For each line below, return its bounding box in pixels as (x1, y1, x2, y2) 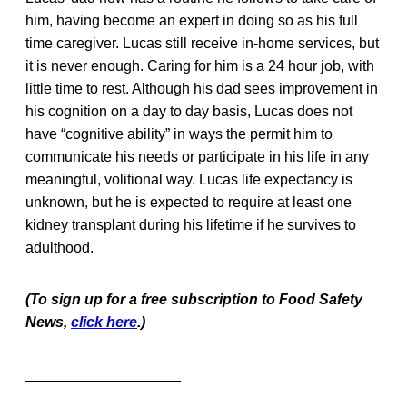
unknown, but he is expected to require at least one (25, 194, 352, 210)
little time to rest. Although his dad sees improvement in (25, 80, 378, 96)
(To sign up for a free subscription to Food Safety (25, 291, 362, 307)
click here (71, 313, 137, 330)
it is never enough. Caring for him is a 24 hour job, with (25, 57, 374, 74)
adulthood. (25, 239, 94, 255)
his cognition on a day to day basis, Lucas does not (25, 103, 352, 119)
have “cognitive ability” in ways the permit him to (25, 125, 333, 142)
